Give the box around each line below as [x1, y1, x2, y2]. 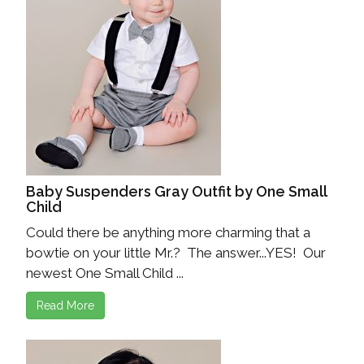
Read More [37, 299, 94, 313]
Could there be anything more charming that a [26, 224, 310, 241]
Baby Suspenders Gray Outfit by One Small [26, 183, 327, 201]
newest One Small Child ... [26, 265, 184, 282]
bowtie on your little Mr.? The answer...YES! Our [26, 245, 326, 262]
